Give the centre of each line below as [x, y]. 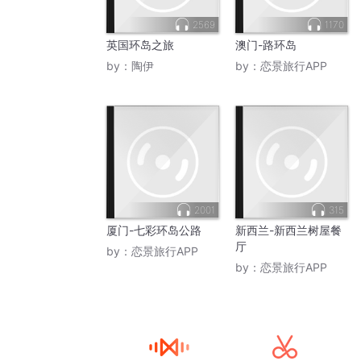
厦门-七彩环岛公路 [154, 230]
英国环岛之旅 [140, 45]
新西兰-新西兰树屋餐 [288, 230]
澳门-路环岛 [266, 45]
